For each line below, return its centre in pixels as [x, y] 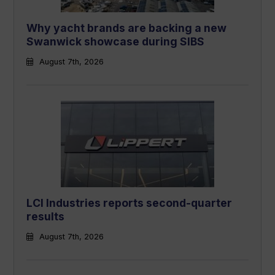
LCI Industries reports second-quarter [130, 203]
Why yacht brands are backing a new [127, 28]
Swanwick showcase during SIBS [116, 41]
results [46, 216]
